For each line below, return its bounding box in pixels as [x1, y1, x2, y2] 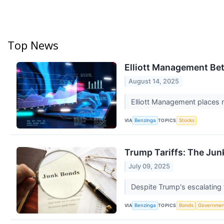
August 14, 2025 [128, 77, 179, 85]
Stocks [178, 117, 194, 123]
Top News [7, 37, 58, 52]
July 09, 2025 [128, 162, 170, 170]
